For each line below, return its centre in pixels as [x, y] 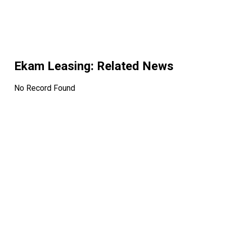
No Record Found [45, 88]
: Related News [132, 66]
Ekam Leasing [52, 66]
